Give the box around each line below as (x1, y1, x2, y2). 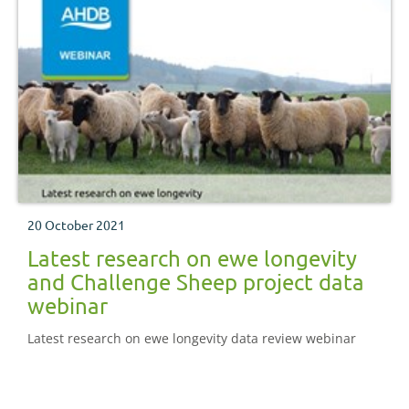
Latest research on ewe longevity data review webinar (27, 330, 356, 348)
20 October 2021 (27, 216, 125, 234)
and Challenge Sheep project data (27, 268, 364, 296)
